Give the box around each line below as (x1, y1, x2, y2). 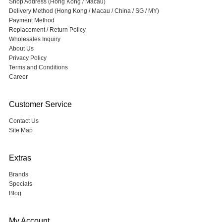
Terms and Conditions (8, 64, 68, 71)
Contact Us (8, 117, 39, 124)
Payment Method (8, 17, 55, 24)
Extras (8, 154, 31, 162)
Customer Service (8, 100, 72, 109)
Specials (8, 180, 32, 187)
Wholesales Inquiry (8, 36, 60, 43)
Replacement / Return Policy (8, 26, 86, 33)
